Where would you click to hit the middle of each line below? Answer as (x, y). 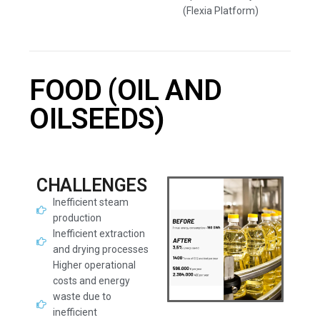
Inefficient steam (90, 202)
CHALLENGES (92, 185)
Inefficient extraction (99, 234)
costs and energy (91, 281)
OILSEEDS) (97, 119)
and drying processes (100, 249)
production (77, 218)
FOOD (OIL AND (125, 90)
